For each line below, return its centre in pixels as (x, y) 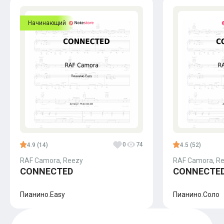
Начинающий (47, 23)
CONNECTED (46, 171)
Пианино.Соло (196, 195)
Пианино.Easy (42, 195)
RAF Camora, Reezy (51, 161)
